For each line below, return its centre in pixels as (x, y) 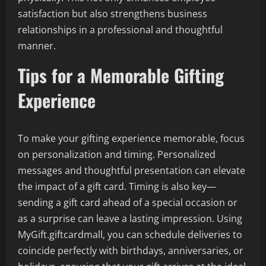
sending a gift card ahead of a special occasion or (128, 202)
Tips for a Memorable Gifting (121, 75)
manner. (37, 46)
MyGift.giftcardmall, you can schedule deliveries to (130, 235)
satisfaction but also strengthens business (113, 14)
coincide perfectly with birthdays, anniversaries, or (131, 251)
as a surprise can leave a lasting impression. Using (130, 218)
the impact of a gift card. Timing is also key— (117, 186)
